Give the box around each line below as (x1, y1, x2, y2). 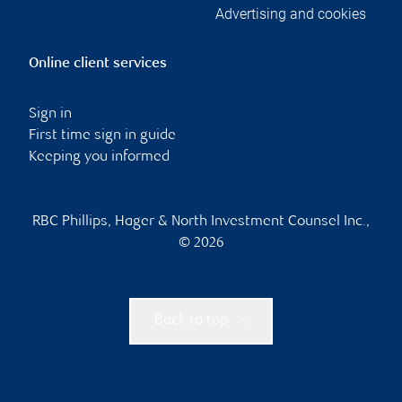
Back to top (153, 312, 228, 328)
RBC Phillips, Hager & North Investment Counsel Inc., (32, 214, 370, 230)
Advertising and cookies (215, 4, 366, 22)
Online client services (29, 56, 167, 72)
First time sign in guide (29, 127, 176, 144)
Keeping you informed (29, 149, 170, 165)
